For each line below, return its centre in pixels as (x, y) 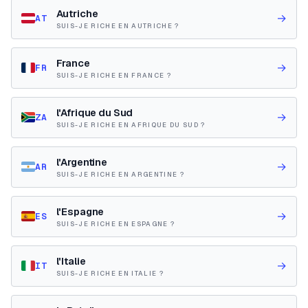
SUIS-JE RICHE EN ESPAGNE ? (115, 223)
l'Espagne (80, 211)
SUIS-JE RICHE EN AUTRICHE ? (118, 25)
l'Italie (71, 261)
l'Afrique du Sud (95, 112)
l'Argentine (82, 162)
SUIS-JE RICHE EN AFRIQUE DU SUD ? (131, 124)
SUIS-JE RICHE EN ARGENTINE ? (120, 174)
